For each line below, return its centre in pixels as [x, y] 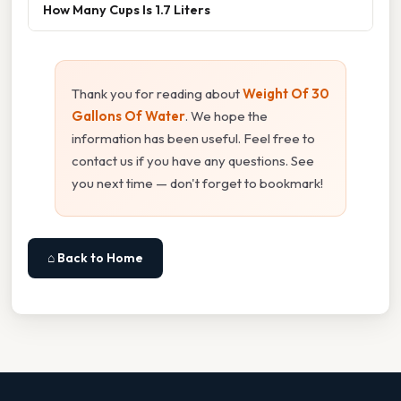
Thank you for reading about [157, 93]
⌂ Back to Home [95, 257]
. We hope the [226, 115]
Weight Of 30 [286, 93]
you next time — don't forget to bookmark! [197, 183]
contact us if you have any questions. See [193, 160]
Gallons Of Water [128, 115]
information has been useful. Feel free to [193, 138]
